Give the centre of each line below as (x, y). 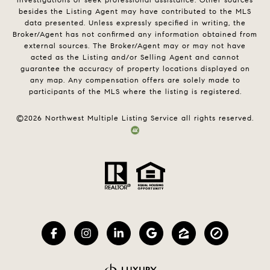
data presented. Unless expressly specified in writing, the (135, 22)
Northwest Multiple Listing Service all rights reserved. (148, 118)
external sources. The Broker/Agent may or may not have (135, 45)
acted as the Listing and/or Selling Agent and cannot (135, 57)
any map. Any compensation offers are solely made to (135, 80)
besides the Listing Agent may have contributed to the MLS (135, 11)
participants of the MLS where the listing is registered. (135, 91)
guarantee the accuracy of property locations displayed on (135, 68)
